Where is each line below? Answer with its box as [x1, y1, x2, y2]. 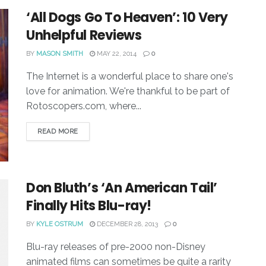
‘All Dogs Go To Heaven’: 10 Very [26, 8, 228, 27]
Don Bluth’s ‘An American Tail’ [26, 179, 217, 198]
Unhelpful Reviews [26, 26, 142, 45]
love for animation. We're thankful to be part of [26, 85, 230, 97]
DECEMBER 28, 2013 [95, 220, 158, 229]
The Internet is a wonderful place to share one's [26, 70, 233, 82]
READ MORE [37, 127, 78, 135]
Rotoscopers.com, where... [26, 100, 141, 112]
